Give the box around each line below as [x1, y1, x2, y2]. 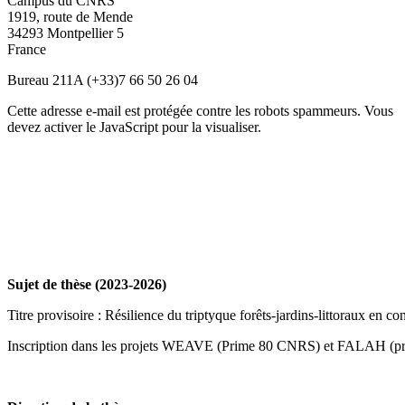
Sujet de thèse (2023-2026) [7, 276, 166, 292]
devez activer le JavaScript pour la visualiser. [7, 118, 261, 135]
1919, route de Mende [7, 8, 133, 24]
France [7, 41, 46, 57]
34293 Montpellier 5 [7, 24, 124, 41]
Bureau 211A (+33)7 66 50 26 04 [7, 71, 198, 88]
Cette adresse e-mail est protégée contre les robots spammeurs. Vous [7, 102, 393, 118]
